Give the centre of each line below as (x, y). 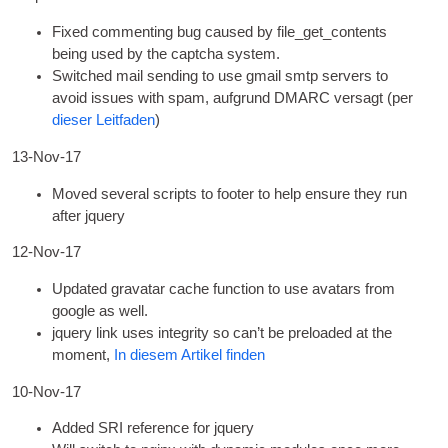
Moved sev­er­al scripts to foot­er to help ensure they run (230, 193)
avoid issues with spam (129, 98)
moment (79, 354)
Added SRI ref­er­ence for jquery (153, 428)
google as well (98, 310)
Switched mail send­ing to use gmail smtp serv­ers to (220, 76)
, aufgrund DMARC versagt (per (309, 98)
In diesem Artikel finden (190, 354)
